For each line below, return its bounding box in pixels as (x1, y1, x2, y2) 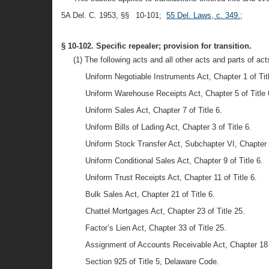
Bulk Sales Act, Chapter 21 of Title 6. (85, 190, 215, 199)
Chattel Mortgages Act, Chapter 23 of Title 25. (85, 207, 245, 216)
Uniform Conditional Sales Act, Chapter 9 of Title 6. (85, 156, 263, 165)
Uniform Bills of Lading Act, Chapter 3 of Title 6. (85, 122, 252, 131)
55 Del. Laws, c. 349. (166, 11, 240, 20)
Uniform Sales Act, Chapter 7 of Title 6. (85, 106, 222, 115)
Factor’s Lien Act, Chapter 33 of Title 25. (85, 223, 226, 232)
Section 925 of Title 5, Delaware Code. (85, 257, 219, 266)
